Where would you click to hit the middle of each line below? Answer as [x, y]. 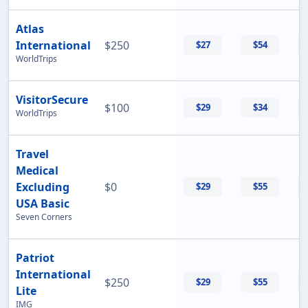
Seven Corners [44, 217]
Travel [32, 154]
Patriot [35, 258]
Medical [37, 171]
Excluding [43, 187]
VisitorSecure [52, 100]
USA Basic [43, 204]
